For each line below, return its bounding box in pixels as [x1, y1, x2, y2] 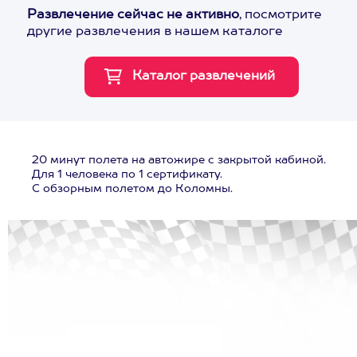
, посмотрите [239, 9, 322, 22]
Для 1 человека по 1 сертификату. [32, 169, 222, 180]
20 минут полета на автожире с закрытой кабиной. [32, 155, 326, 166]
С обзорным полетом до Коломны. [32, 183, 233, 194]
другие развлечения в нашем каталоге [27, 25, 283, 38]
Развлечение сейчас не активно [27, 9, 239, 22]
